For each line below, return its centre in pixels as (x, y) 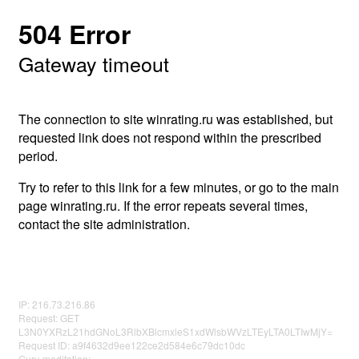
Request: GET (49, 318)
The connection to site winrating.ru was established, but (175, 119)
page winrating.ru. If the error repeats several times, (163, 206)
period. (38, 156)
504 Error (75, 34)
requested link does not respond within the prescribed (170, 137)
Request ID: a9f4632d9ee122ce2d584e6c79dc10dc (132, 345)
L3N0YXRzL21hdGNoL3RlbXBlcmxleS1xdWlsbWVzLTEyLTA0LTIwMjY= (175, 331)
